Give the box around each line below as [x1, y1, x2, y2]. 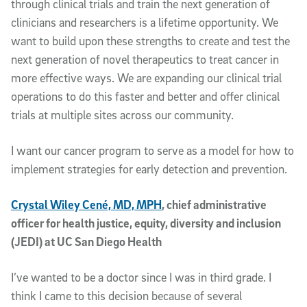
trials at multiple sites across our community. [11, 107, 234, 122]
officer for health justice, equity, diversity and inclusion [11, 215, 281, 230]
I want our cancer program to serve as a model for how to [11, 143, 294, 158]
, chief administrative [162, 197, 267, 212]
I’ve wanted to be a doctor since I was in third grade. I [11, 269, 271, 284]
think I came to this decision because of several [11, 288, 242, 303]
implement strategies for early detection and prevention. [11, 161, 287, 176]
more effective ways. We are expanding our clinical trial [11, 70, 282, 85]
